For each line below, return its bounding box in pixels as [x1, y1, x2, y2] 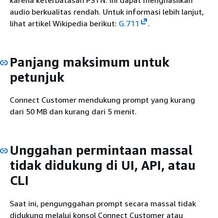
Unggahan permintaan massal [10, 143, 193, 158]
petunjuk [10, 69, 64, 85]
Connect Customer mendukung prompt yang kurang [10, 95, 195, 105]
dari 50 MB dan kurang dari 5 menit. [10, 107, 137, 117]
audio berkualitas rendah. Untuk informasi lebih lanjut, [10, 6, 204, 17]
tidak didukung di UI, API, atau [10, 158, 196, 173]
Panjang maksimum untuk [10, 54, 169, 70]
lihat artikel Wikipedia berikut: [10, 18, 119, 28]
